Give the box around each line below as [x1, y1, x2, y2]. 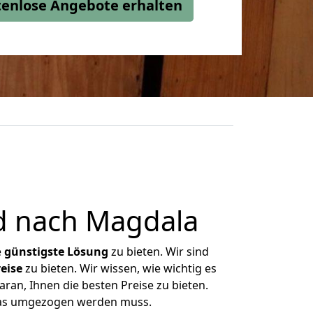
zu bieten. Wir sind [108, 244, 209, 259]
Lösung [67, 244, 108, 259]
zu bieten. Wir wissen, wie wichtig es [22, 261, 217, 276]
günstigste [4, 244, 64, 259]
